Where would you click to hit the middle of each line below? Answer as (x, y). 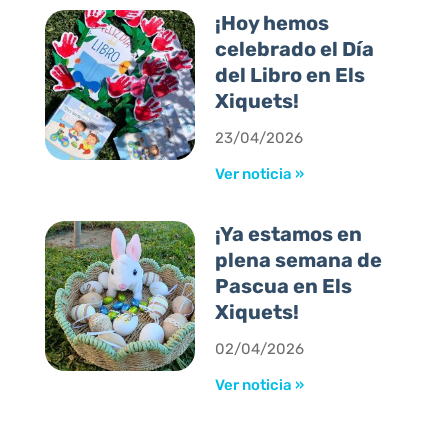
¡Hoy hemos (272, 23)
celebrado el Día (295, 49)
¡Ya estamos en (289, 234)
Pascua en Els (284, 286)
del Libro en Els (290, 75)
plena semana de (299, 260)
